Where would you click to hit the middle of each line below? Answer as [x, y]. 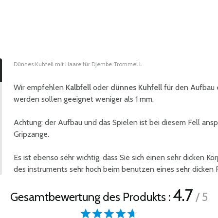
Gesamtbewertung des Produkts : [91, 197]
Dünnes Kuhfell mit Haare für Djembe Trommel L [78, 64]
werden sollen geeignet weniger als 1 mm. [84, 99]
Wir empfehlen [40, 87]
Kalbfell [78, 87]
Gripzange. [31, 134]
